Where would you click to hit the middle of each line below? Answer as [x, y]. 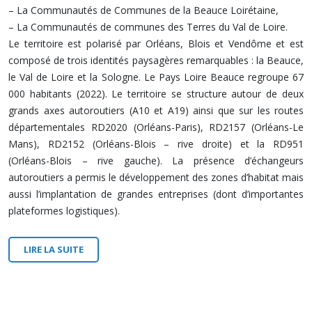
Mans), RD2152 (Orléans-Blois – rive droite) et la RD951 [156, 144]
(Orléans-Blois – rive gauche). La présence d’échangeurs [156, 161]
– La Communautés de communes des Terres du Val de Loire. [148, 27]
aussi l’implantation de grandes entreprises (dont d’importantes [156, 194]
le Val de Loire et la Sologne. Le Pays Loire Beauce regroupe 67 [156, 77]
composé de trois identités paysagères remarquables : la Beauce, [156, 60]
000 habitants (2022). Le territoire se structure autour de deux [156, 94]
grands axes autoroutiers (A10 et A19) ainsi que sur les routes [156, 110]
